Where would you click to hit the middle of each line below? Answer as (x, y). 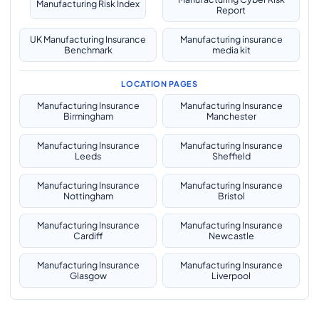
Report (231, 10)
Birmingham (88, 116)
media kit (231, 50)
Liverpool (231, 276)
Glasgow (88, 276)
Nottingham (88, 196)
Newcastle (231, 236)
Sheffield (231, 156)
